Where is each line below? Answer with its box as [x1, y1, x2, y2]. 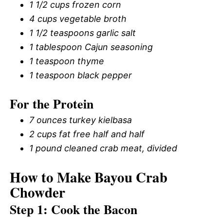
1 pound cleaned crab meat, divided [29, 143, 177, 153]
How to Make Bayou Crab [10, 167, 167, 187]
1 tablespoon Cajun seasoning [29, 42, 153, 52]
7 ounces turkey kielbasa [29, 115, 132, 125]
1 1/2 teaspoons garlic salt [29, 28, 136, 38]
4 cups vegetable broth [29, 14, 127, 24]
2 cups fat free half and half [29, 129, 145, 139]
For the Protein [10, 94, 93, 113]
